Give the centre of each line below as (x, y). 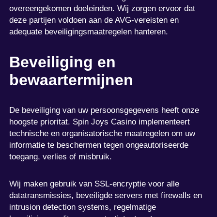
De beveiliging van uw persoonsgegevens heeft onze (104, 110)
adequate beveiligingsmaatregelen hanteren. (89, 31)
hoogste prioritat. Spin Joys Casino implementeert (100, 122)
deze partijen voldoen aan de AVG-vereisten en (94, 20)
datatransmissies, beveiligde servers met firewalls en (106, 195)
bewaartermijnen (71, 80)
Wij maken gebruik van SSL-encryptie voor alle (94, 184)
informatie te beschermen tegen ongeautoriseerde (99, 145)
